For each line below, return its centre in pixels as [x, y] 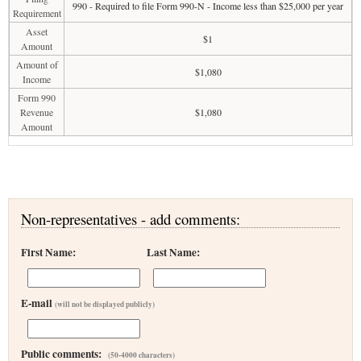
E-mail [38, 303]
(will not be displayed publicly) [105, 304]
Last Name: [173, 252]
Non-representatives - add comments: [131, 219]
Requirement [37, 13]
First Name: [48, 252]
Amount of [37, 64]
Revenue [37, 112]
